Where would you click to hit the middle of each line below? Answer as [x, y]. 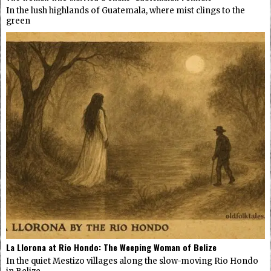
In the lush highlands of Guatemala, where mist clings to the [126, 10]
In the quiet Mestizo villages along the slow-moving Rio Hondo [132, 261]
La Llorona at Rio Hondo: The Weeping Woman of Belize [111, 247]
